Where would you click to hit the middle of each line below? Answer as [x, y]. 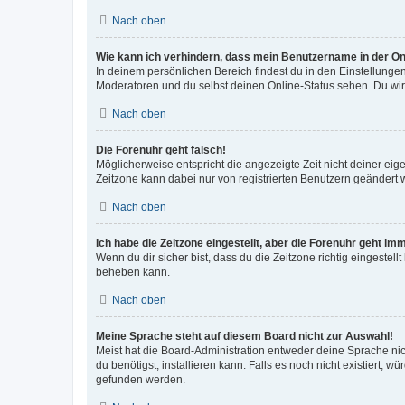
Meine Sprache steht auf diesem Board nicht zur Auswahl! [245, 336]
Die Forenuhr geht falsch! [161, 150]
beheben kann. [133, 272]
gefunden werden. [141, 380]
